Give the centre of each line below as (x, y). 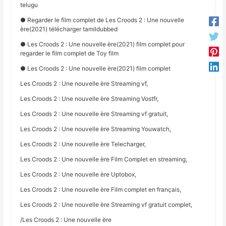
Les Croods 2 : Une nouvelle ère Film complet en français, (101, 190)
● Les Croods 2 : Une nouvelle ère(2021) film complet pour (103, 44)
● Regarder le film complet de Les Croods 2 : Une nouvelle (102, 20)
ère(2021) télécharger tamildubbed (69, 29)
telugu (29, 5)
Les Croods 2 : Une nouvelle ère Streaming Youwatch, (96, 129)
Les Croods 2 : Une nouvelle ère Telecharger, (83, 144)
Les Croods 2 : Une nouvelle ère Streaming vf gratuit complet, (106, 205)
